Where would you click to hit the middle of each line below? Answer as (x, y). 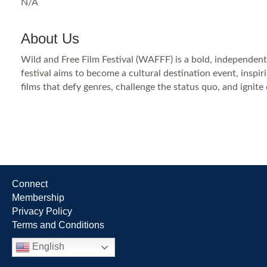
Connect (30, 184)
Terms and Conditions (58, 225)
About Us (50, 38)
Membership (38, 198)
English (47, 247)
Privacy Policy (42, 211)
